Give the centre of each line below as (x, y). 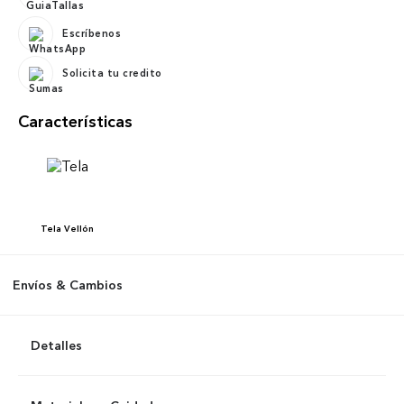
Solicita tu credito (112, 73)
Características (75, 121)
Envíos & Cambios (68, 285)
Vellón (79, 228)
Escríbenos (92, 34)
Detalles (56, 345)
